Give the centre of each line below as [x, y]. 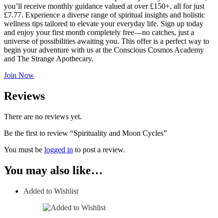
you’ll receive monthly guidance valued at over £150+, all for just [104, 6]
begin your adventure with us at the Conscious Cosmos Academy [104, 50]
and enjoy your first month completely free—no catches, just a [99, 32]
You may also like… [53, 170]
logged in [59, 149]
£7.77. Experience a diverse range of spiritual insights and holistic [104, 15]
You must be [24, 149]
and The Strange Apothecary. [49, 58]
